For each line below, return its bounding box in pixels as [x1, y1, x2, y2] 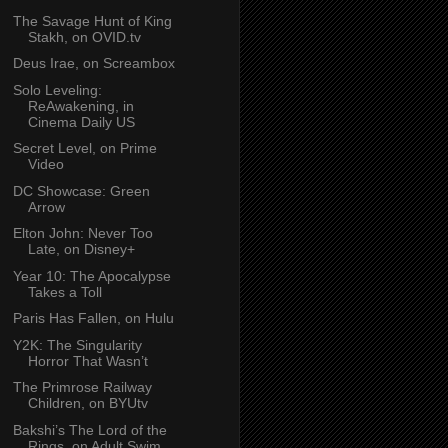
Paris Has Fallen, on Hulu [12, 310, 174, 327]
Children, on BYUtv [27, 395, 148, 412]
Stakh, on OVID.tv [27, 28, 141, 45]
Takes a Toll [27, 283, 102, 300]
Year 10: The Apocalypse [12, 267, 171, 284]
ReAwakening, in [27, 97, 134, 114]
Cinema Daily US [27, 113, 135, 130]
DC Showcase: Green [12, 182, 150, 199]
